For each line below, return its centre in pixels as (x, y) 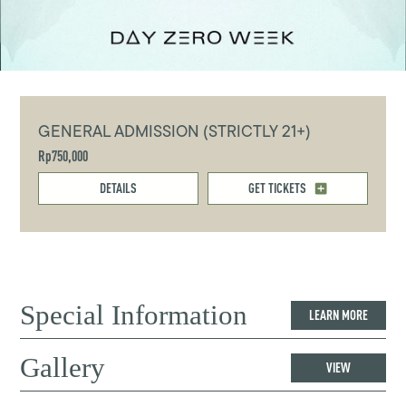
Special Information (134, 314)
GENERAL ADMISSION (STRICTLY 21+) (175, 131)
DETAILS (119, 188)
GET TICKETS (277, 188)
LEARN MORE (339, 315)
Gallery (63, 367)
